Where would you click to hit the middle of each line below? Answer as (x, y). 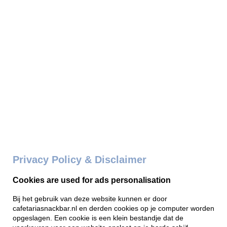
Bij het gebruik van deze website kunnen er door (90, 199)
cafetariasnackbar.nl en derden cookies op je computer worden (113, 208)
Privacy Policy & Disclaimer (80, 160)
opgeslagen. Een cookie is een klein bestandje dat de (98, 218)
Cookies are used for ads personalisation (92, 180)
